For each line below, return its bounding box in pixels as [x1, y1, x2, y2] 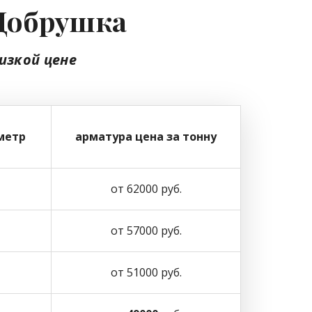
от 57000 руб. [110, 223, 182, 238]
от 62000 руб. [110, 181, 182, 196]
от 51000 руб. [110, 265, 182, 280]
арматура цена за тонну [75, 129, 217, 144]
